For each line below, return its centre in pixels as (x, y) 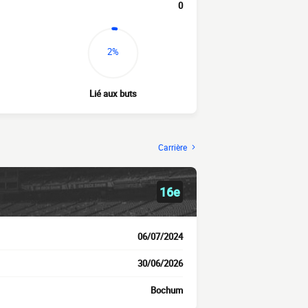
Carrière (173, 147)
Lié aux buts (113, 94)
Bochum (167, 290)
